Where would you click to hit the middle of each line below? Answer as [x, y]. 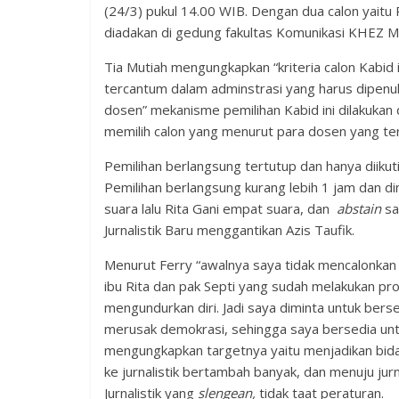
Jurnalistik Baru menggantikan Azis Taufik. [229, 229]
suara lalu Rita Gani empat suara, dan [220, 208]
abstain [359, 208]
